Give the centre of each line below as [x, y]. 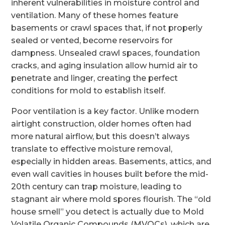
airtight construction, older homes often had [101, 124]
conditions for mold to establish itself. [88, 91]
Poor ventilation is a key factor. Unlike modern [105, 111]
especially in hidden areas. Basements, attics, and [111, 161]
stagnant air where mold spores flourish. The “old [111, 199]
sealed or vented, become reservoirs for [92, 40]
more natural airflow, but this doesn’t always [101, 136]
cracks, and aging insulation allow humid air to [105, 66]
